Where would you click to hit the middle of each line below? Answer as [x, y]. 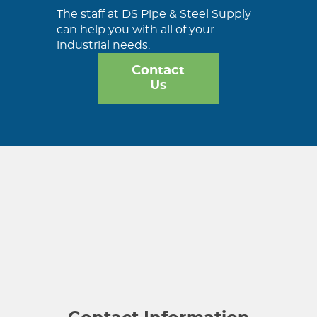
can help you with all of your [136, 30]
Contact [158, 71]
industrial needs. [103, 46]
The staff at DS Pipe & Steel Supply [154, 15]
